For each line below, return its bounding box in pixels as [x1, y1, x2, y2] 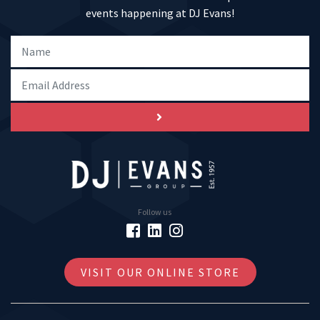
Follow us [137, 206, 171, 218]
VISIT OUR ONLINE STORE [80, 265, 240, 280]
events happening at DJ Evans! [86, 5, 234, 20]
